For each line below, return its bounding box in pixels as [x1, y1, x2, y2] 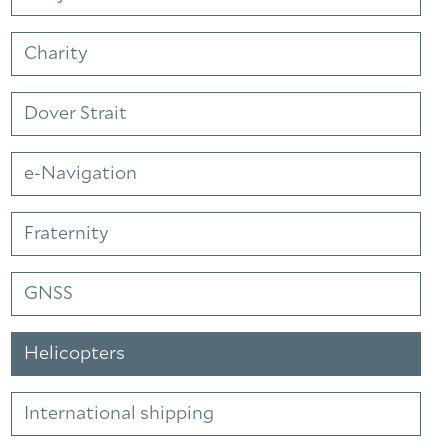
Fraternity [24, 225, 109, 243]
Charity [24, 45, 88, 63]
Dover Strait [24, 105, 127, 123]
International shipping [24, 405, 214, 423]
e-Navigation [24, 165, 137, 183]
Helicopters [24, 345, 125, 363]
